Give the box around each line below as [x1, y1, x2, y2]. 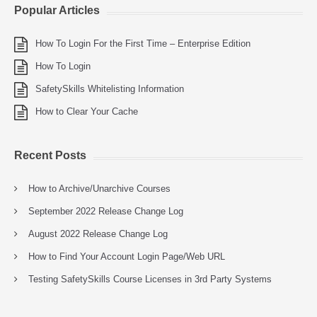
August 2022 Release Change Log [28, 229, 168, 239]
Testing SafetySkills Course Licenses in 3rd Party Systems [28, 274, 272, 284]
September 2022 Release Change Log [28, 206, 183, 217]
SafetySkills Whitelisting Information [35, 83, 184, 94]
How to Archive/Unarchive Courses [28, 183, 171, 194]
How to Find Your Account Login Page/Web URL [28, 251, 225, 262]
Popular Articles [14, 4, 100, 16]
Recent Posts [14, 149, 86, 161]
